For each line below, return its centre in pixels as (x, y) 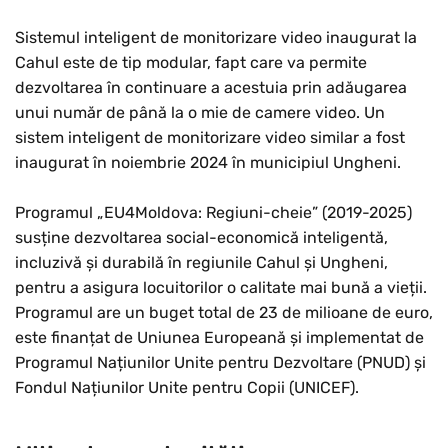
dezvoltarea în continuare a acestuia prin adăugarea (211, 88)
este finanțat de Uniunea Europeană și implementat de (219, 338)
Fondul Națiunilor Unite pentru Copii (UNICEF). (187, 388)
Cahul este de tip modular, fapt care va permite (191, 63)
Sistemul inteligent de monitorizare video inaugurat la (216, 38)
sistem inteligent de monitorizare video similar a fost (210, 138)
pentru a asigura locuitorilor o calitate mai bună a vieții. (221, 288)
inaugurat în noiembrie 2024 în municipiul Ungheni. (208, 163)
